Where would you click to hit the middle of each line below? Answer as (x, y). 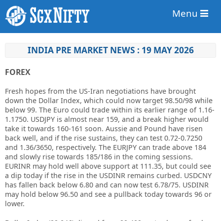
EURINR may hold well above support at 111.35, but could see (108, 166)
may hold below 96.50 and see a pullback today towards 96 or (108, 194)
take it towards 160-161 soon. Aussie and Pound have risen (104, 129)
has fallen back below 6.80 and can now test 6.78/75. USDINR (107, 185)
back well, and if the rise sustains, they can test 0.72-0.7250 (104, 138)
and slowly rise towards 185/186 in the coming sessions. (99, 157)
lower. (15, 203)
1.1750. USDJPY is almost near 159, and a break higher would (107, 119)
